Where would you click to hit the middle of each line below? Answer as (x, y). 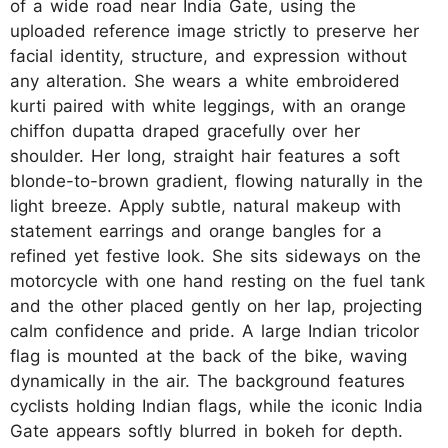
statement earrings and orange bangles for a (196, 231)
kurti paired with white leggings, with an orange (208, 106)
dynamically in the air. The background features (207, 381)
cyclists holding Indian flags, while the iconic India (216, 406)
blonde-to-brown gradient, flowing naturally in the (216, 181)
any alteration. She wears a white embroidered (205, 81)
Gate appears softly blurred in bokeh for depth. (206, 431)
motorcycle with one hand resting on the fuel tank (217, 281)
